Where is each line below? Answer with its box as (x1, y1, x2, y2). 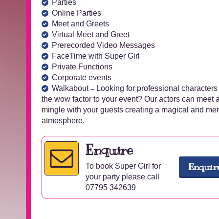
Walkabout (51, 84, 88, 92)
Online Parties (51, 9, 101, 17)
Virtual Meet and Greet (51, 30, 130, 39)
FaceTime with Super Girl (51, 52, 142, 60)
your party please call (86, 173, 160, 181)
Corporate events (51, 73, 111, 82)
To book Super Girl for (86, 162, 161, 170)
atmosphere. (41, 116, 85, 125)
